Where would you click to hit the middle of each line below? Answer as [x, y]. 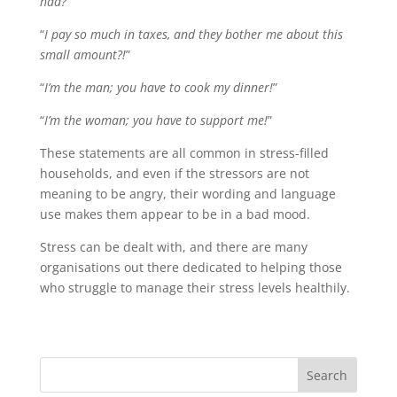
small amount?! [82, 54]
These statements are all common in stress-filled [184, 153]
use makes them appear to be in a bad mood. [175, 214]
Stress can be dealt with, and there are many [173, 247]
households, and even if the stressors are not [174, 173]
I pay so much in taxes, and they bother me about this [193, 34]
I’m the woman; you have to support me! [156, 120]
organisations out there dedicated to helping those [191, 267]
